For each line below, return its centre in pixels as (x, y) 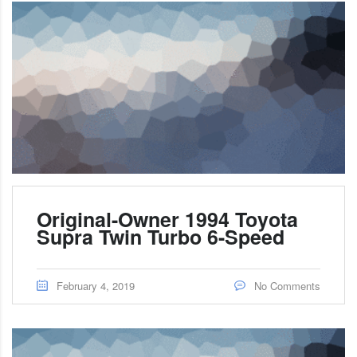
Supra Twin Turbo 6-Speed (161, 236)
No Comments (286, 285)
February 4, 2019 (96, 285)
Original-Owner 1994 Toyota (167, 219)
